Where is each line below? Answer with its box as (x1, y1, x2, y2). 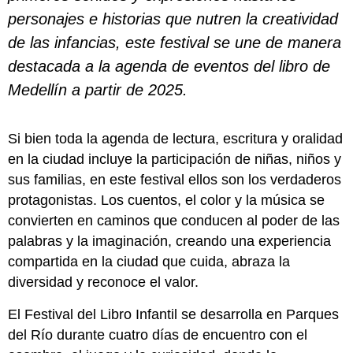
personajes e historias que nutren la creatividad (8, 9, 338, 28)
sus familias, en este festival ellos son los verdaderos (8, 172, 341, 188)
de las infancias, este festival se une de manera (8, 33, 341, 51)
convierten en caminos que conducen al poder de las (8, 213, 340, 229)
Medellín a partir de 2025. (8, 80, 188, 98)
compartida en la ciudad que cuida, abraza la (8, 254, 290, 270)
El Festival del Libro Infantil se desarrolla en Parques (8, 306, 339, 322)
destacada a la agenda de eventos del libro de (8, 57, 330, 75)
